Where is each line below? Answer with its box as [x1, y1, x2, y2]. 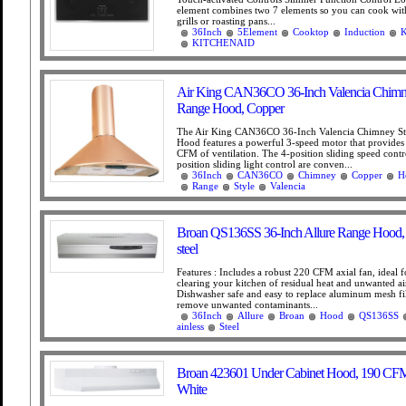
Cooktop [293, 26, 329, 37]
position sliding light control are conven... [177, 159, 353, 169]
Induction [344, 26, 385, 37]
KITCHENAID [192, 37, 255, 48]
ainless [177, 321, 204, 332]
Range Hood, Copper [177, 101, 284, 116]
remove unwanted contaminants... [177, 299, 318, 310]
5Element [237, 26, 277, 37]
